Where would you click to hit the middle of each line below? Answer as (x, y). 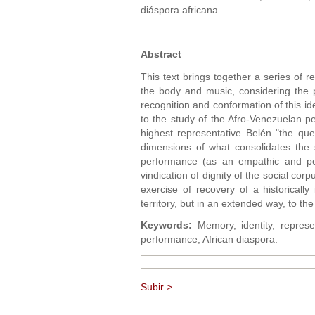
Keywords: (166, 225)
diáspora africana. (181, 10)
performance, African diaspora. (209, 239)
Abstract (161, 54)
